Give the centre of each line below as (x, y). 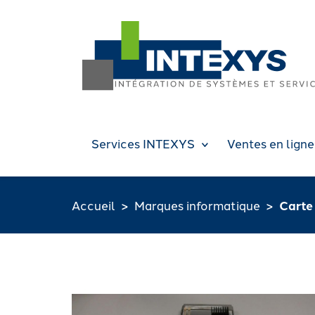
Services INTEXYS (143, 143)
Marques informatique (197, 205)
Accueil (94, 205)
